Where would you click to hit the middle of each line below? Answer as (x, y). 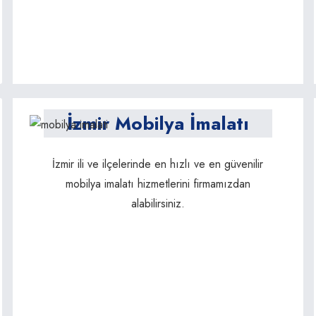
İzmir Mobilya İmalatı (158, 123)
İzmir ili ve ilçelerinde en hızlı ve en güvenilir (158, 164)
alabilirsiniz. (158, 203)
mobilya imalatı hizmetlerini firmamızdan (158, 183)
